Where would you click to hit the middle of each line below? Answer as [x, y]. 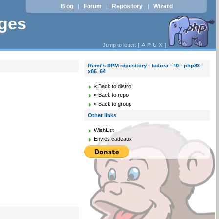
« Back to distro [113, 86]
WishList [104, 130]
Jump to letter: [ [121, 45]
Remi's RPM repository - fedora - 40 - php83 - [146, 66]
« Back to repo [111, 95]
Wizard [163, 6]
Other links [102, 115]
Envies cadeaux [113, 139]
